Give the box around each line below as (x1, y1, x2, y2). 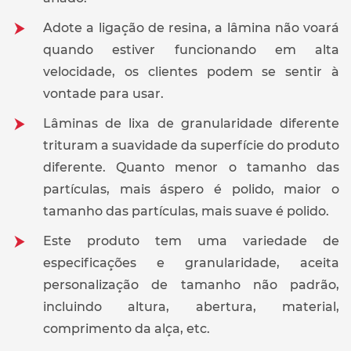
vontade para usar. (43, 85, 164, 101)
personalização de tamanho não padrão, (43, 277, 339, 292)
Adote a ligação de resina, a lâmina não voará (43, 20, 339, 35)
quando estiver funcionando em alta (43, 42, 339, 57)
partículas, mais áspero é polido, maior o (43, 181, 339, 197)
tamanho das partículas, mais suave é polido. (43, 203, 329, 219)
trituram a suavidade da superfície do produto (43, 137, 339, 153)
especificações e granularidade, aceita (43, 255, 339, 270)
